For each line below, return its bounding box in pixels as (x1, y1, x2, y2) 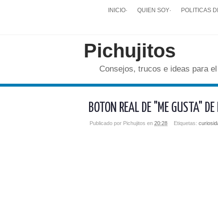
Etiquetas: (174, 120, 199, 126)
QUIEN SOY (137, 7, 169, 13)
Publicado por (90, 120, 123, 126)
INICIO (108, 7, 126, 13)
